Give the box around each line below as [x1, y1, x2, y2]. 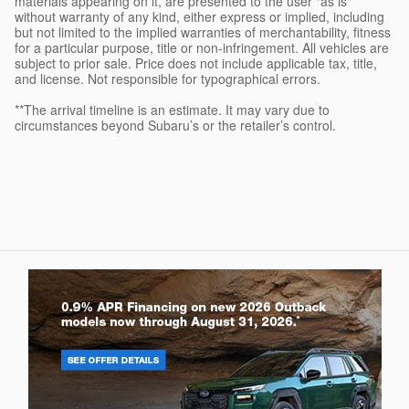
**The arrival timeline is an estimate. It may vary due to [15, 100, 330, 119]
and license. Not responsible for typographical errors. [15, 68, 320, 88]
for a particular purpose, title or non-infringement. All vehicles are [15, 37, 389, 57]
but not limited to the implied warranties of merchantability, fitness [15, 22, 391, 41]
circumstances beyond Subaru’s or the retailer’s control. [15, 115, 336, 134]
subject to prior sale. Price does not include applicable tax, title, [15, 53, 377, 72]
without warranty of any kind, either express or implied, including [15, 6, 384, 26]
